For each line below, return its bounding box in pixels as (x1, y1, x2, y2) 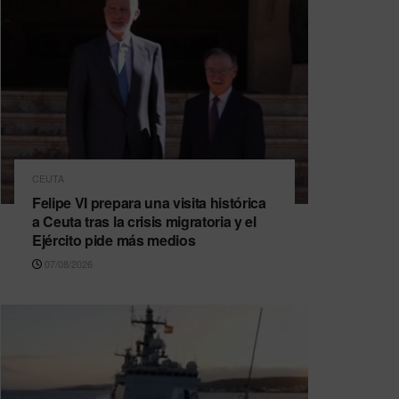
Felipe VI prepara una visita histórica (32, 191, 266, 213)
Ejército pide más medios (32, 229, 196, 250)
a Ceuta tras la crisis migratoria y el (32, 210, 256, 232)
